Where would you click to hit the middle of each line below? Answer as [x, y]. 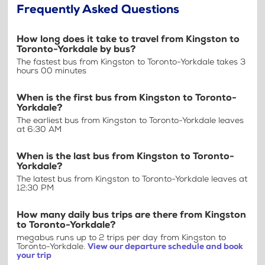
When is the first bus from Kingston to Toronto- [127, 98]
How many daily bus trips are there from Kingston [131, 215]
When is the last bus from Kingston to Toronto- [125, 156]
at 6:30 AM [39, 129]
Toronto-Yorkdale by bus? [76, 49]
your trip [34, 255]
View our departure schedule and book [165, 246]
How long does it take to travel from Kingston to [128, 39]
